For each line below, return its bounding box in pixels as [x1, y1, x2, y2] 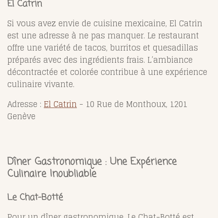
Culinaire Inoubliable [7, 166, 96, 182]
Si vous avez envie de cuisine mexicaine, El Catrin [7, 16, 202, 30]
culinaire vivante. [7, 77, 74, 91]
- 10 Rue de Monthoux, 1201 [77, 97, 187, 111]
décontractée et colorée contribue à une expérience [7, 65, 207, 79]
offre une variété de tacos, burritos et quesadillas [7, 40, 198, 54]
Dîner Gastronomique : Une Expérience [7, 154, 177, 169]
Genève [7, 109, 36, 123]
